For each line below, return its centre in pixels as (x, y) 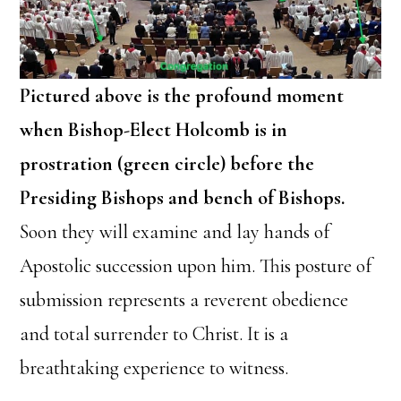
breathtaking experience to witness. (154, 368)
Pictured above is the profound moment (182, 96)
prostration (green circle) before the (167, 164)
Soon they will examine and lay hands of (175, 232)
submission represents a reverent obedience (184, 300)
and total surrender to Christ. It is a (154, 334)
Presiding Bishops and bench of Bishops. (183, 198)
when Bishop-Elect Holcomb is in (154, 130)
